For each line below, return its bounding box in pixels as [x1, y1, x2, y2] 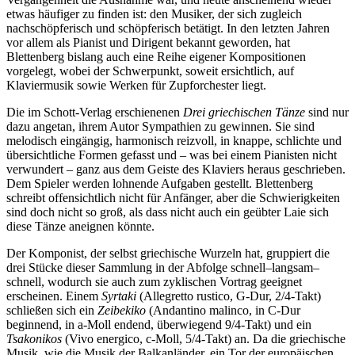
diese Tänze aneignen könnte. [6, 219, 155, 234]
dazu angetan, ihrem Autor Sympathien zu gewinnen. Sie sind [6, 120, 315, 134]
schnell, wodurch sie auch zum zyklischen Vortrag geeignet [6, 275, 302, 289]
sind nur [305, 105, 349, 120]
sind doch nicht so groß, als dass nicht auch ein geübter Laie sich [6, 205, 329, 219]
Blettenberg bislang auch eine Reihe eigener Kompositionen [6, 50, 306, 64]
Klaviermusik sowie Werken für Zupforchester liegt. [6, 78, 266, 93]
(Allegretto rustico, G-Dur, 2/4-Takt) [136, 289, 321, 303]
